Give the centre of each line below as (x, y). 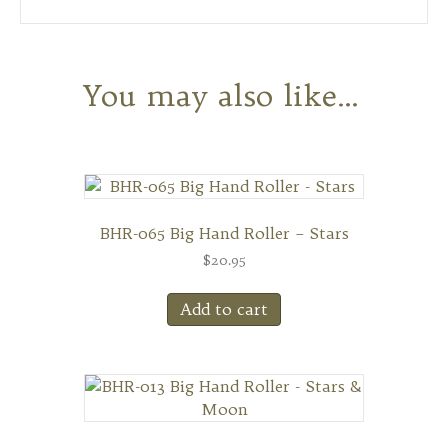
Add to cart (224, 309)
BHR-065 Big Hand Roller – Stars (224, 233)
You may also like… (221, 95)
